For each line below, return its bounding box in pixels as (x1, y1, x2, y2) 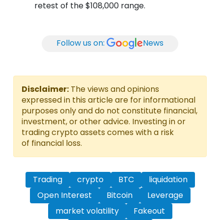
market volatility (55, 205, 119, 217)
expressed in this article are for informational (22, 94, 195, 106)
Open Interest (37, 189, 92, 201)
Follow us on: (56, 37, 105, 49)
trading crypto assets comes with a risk (22, 126, 174, 138)
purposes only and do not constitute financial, (22, 105, 197, 116)
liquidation (148, 173, 188, 185)
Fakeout (133, 205, 165, 217)
